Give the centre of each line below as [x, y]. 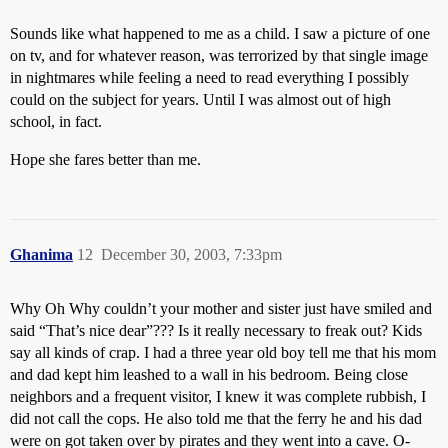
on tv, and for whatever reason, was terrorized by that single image [219, 55]
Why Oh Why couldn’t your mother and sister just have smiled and [221, 308]
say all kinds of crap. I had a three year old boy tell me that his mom [223, 352]
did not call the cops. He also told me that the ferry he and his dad [216, 418]
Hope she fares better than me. [105, 159]
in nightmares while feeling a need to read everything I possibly [209, 77]
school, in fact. [56, 121]
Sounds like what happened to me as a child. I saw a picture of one [220, 33]
